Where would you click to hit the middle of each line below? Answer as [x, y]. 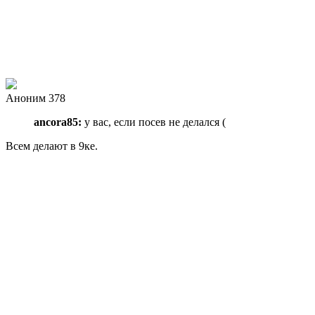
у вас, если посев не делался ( [154, 122]
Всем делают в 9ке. [52, 146]
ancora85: [58, 122]
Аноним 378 [36, 98]
